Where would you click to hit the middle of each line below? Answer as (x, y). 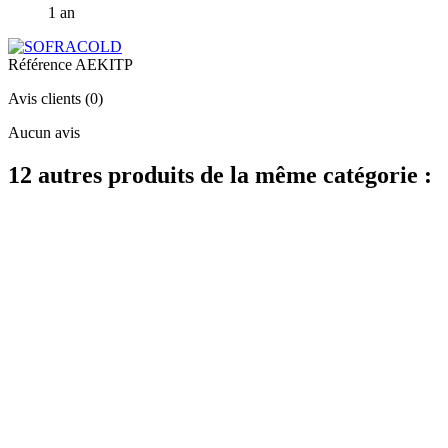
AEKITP (104, 64)
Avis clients (44, 98)
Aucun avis (44, 132)
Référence (41, 64)
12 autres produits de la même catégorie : (220, 174)
